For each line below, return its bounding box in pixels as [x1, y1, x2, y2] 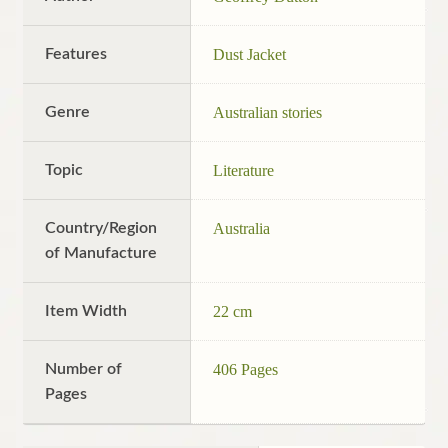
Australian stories [213, 103, 323, 121]
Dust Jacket [213, 45, 287, 63]
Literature [213, 161, 275, 179]
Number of [45, 360, 123, 377]
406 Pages [213, 360, 279, 378]
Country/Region [45, 219, 158, 236]
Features [45, 45, 108, 62]
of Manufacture [45, 244, 158, 261]
